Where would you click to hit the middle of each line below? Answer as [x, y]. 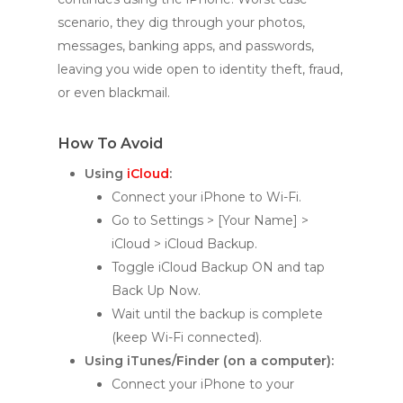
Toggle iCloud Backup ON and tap [218, 267]
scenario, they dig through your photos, [181, 22]
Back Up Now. [156, 290]
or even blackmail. [114, 92]
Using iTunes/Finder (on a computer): [209, 360]
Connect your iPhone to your [203, 384]
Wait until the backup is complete [217, 313]
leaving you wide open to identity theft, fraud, [200, 69]
